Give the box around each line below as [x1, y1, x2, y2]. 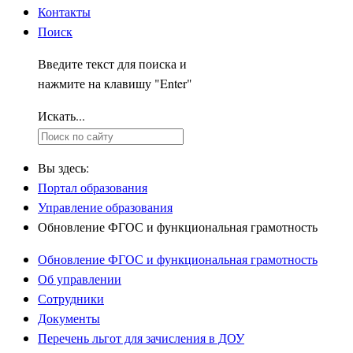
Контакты [38, 3, 91, 20]
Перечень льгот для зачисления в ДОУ [38, 329, 244, 346]
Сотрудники [38, 290, 104, 307]
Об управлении [38, 270, 121, 287]
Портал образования [38, 179, 147, 195]
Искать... [38, 107, 85, 124]
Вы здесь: [38, 159, 96, 176]
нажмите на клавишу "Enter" [38, 75, 192, 91]
